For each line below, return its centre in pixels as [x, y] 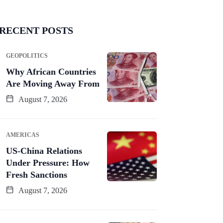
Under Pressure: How [48, 163]
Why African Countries [51, 71]
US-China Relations [44, 151]
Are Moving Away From [53, 83]
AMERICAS [23, 135]
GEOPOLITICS [27, 56]
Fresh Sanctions [37, 174]
